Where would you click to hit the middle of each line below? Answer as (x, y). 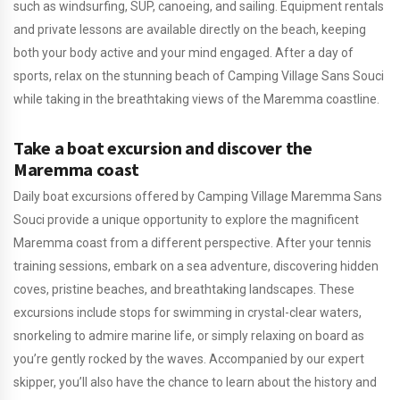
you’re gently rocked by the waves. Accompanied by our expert (189, 359)
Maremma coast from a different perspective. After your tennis (192, 243)
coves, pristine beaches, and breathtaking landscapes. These (184, 289)
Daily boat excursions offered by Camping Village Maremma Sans (198, 196)
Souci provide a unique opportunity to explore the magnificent (186, 220)
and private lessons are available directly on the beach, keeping (190, 29)
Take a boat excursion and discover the (163, 148)
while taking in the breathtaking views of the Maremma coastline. (196, 99)
